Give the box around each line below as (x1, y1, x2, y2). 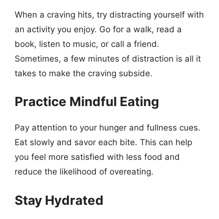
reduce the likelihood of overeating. (15, 167, 153, 176)
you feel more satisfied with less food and (15, 152, 180, 162)
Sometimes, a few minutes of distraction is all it (15, 53, 201, 64)
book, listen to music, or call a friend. (15, 39, 159, 49)
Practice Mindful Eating (15, 94, 159, 109)
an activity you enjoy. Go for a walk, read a (15, 24, 182, 34)
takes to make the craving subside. (15, 68, 153, 78)
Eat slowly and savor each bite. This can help (15, 137, 192, 147)
